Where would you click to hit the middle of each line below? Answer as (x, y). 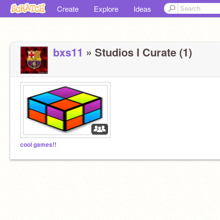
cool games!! (38, 145)
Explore (106, 9)
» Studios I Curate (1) (137, 52)
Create (68, 9)
